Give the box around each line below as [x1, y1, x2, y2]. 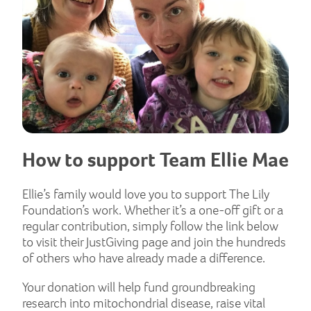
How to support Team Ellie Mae [22, 146, 289, 174]
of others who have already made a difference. [22, 249, 265, 267]
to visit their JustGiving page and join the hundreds [22, 233, 286, 251]
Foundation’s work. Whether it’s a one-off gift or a [22, 201, 283, 219]
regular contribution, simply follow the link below [22, 217, 278, 235]
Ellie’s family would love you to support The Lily [22, 185, 269, 203]
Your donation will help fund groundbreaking [22, 278, 255, 296]
